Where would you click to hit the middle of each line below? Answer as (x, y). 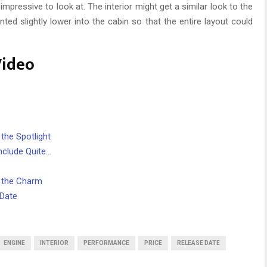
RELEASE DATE (198, 243)
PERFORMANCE (106, 243)
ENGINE (14, 243)
